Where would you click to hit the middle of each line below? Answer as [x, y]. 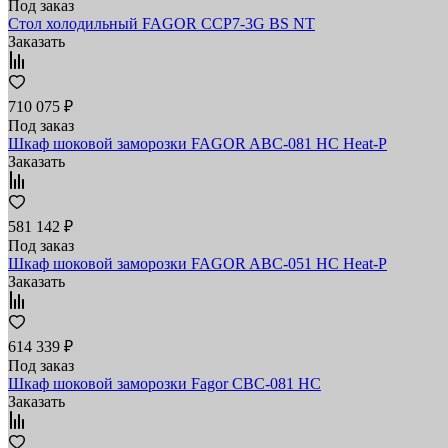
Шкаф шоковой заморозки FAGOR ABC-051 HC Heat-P [197, 263]
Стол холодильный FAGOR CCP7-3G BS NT [161, 23]
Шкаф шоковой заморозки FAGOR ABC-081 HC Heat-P [197, 143]
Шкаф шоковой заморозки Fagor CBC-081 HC [164, 383]
